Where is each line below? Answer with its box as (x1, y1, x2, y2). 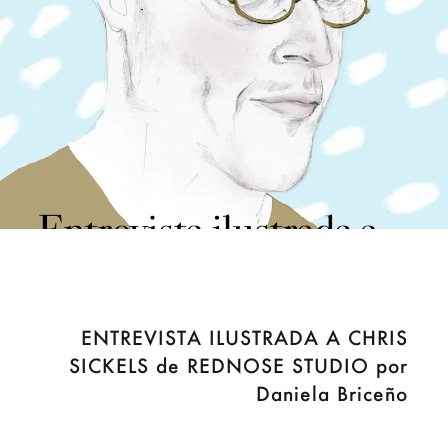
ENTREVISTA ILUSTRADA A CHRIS (81, 324, 408, 350)
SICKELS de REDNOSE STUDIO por (69, 352, 408, 378)
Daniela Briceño (256, 380, 408, 406)
